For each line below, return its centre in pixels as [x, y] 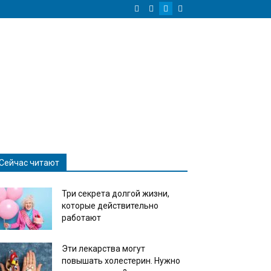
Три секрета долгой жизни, [116, 194]
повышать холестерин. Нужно [121, 261]
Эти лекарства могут [103, 249]
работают [81, 218]
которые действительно [110, 206]
